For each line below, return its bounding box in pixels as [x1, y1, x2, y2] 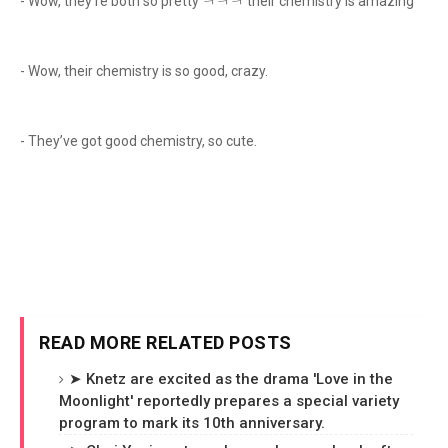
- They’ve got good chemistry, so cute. [20, 133, 257, 150]
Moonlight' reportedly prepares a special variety [59, 392, 399, 411]
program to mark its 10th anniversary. [59, 414, 325, 433]
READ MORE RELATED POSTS [39, 332, 292, 354]
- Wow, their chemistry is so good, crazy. [20, 63, 271, 80]
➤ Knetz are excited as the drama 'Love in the [69, 370, 393, 389]
